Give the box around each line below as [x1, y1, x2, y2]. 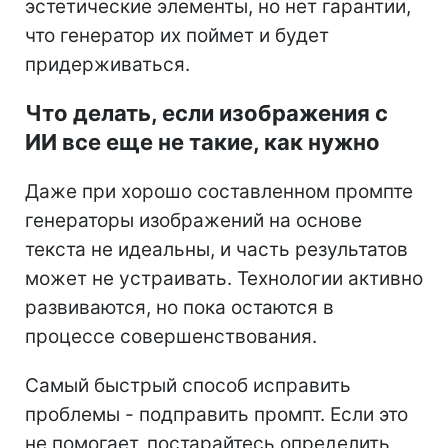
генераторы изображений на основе [25, 208, 362, 232]
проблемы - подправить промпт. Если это [25, 402, 408, 426]
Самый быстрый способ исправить [25, 373, 351, 397]
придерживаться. [25, 52, 190, 76]
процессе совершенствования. [25, 324, 317, 348]
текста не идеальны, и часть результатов [25, 237, 408, 261]
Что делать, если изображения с [25, 99, 388, 126]
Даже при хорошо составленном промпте [25, 179, 413, 203]
